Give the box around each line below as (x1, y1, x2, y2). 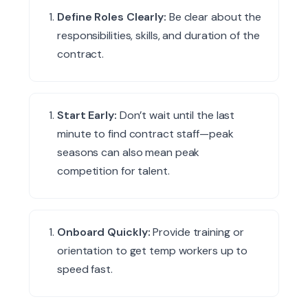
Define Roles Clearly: (57, 10, 166, 25)
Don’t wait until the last (116, 108, 235, 123)
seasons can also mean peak (57, 145, 200, 160)
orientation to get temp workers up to (57, 243, 248, 258)
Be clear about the (166, 10, 262, 25)
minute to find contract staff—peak (57, 126, 234, 142)
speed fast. (57, 262, 113, 277)
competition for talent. (57, 164, 170, 179)
